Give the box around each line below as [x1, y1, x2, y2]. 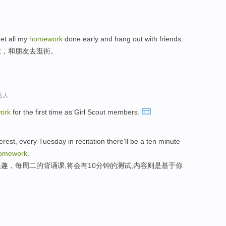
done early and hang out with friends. [63, 34, 183, 43]
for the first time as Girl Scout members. [11, 108, 142, 117]
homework [29, 34, 63, 43]
